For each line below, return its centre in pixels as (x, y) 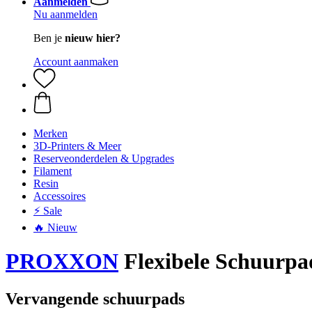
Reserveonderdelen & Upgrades (104, 158)
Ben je (49, 38)
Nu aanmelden (65, 14)
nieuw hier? (93, 38)
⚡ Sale (48, 211)
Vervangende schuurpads (95, 298)
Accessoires (60, 196)
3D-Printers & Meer (77, 146)
